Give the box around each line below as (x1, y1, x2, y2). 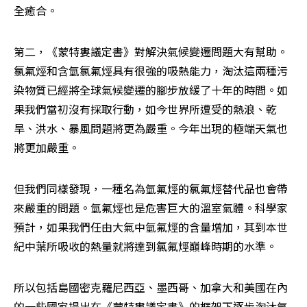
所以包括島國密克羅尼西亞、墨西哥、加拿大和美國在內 (14, 279, 288, 296)
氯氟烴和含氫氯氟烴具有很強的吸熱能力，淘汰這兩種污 (14, 62, 288, 79)
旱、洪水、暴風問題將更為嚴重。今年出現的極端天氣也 (14, 120, 288, 137)
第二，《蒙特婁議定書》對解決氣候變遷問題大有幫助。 (14, 43, 288, 60)
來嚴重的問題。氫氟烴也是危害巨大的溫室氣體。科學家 (14, 199, 288, 217)
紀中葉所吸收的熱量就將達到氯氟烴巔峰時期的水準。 (14, 238, 277, 255)
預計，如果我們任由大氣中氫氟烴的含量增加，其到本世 (14, 219, 288, 236)
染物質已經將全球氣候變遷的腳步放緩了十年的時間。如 (14, 82, 288, 99)
